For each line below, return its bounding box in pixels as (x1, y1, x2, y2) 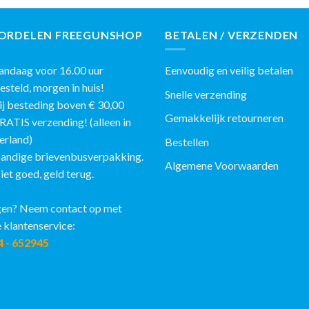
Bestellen (165, 134, 209, 148)
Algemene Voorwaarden (165, 159, 279, 172)
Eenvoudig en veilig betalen (165, 63, 293, 77)
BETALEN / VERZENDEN (165, 28, 299, 42)
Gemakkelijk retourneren (165, 111, 283, 125)
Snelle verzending (165, 87, 247, 101)
